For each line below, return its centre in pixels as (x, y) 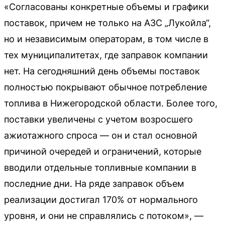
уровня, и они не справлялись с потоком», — (104, 216)
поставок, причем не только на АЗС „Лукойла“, (107, 23)
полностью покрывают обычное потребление (105, 87)
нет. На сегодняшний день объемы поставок (102, 71)
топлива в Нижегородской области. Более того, (111, 103)
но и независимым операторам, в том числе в (106, 39)
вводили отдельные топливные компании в (100, 168)
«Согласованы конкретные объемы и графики (106, 7)
